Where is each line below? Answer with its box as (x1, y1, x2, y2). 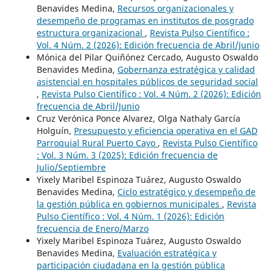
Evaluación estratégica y (117, 246, 217, 259)
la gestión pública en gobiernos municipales (36, 198, 222, 210)
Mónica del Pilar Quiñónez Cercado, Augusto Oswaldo (36, 51, 258, 63)
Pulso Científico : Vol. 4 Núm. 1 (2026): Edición (36, 210, 224, 222)
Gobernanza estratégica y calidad (117, 63, 255, 75)
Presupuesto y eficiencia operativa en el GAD (73, 124, 257, 136)
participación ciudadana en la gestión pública (36, 259, 225, 271)
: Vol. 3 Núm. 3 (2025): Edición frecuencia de (36, 149, 218, 161)
